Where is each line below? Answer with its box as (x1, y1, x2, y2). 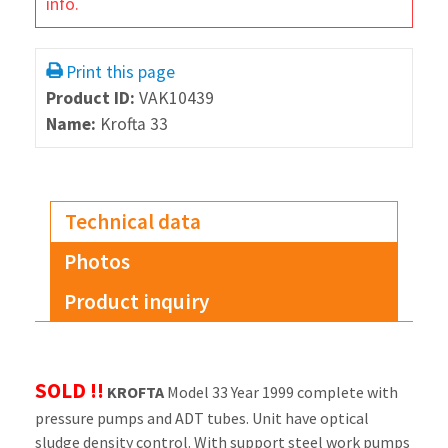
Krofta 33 (99, 113, 168, 135)
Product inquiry (64, 287, 210, 315)
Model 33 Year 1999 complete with (166, 382, 398, 403)
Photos (64, 248, 131, 276)
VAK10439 (138, 87, 214, 109)
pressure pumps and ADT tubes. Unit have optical (34, 408, 369, 429)
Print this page (65, 61, 175, 83)
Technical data (65, 208, 202, 236)
